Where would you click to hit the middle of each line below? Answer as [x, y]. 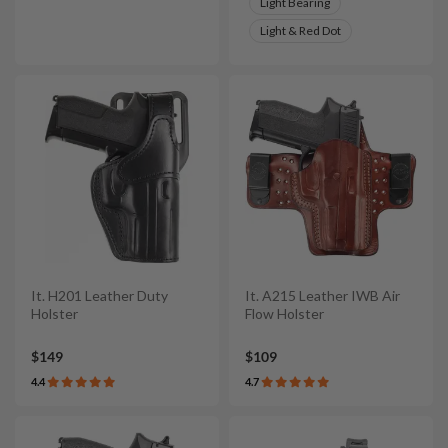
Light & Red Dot [300, 30]
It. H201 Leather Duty [99, 295]
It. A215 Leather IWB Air [322, 295]
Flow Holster [284, 313]
